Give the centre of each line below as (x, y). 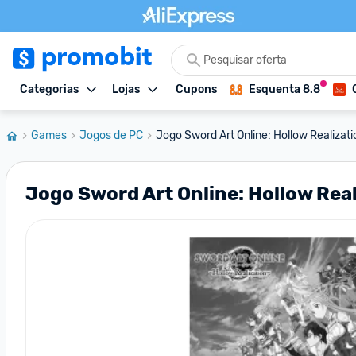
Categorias (49, 89)
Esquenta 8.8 (284, 89)
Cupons (196, 89)
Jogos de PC (111, 135)
